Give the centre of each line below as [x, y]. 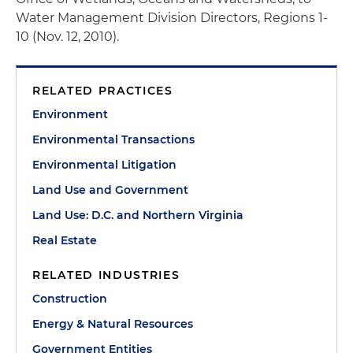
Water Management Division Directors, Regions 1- [172, 18]
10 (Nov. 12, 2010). [67, 37]
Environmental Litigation [104, 165]
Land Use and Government [110, 190]
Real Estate [65, 241]
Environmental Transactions [113, 140]
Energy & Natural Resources [113, 324]
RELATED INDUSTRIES [106, 275]
